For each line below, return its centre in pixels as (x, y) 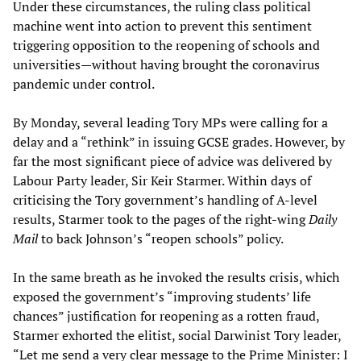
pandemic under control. (84, 83)
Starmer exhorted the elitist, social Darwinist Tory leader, (177, 335)
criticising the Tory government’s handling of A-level (165, 199)
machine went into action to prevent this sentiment (162, 25)
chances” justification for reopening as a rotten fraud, (166, 315)
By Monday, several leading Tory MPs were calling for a (170, 122)
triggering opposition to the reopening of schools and (166, 45)
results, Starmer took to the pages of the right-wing (161, 219)
